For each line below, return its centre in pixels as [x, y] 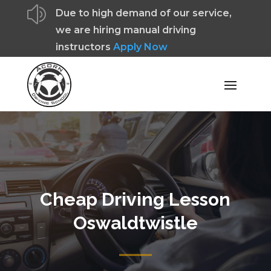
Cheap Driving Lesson [135, 199]
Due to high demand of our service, [143, 13]
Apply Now [140, 47]
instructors [84, 47]
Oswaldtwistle [135, 223]
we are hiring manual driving [126, 30]
